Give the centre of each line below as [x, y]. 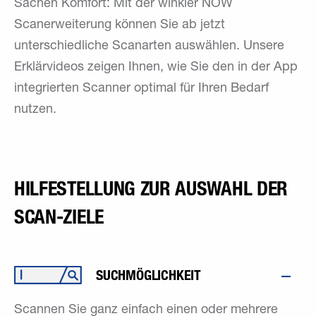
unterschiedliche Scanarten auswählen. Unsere [149, 47]
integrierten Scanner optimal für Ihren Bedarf [141, 89]
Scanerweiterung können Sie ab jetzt [120, 25]
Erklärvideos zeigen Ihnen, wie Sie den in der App [156, 68]
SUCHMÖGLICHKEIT [148, 275]
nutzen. [35, 110]
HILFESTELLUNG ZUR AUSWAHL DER [151, 188]
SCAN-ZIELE [59, 217]
